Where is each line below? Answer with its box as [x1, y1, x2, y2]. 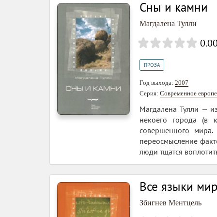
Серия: [139, 90, 160, 97]
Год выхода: [139, 79, 175, 86]
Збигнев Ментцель [139, 199, 201, 207]
